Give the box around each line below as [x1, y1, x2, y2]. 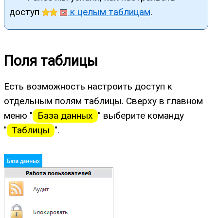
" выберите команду [98, 109, 184, 121]
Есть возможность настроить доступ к [4, 80, 172, 92]
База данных [37, 109, 93, 121]
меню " [4, 109, 33, 121]
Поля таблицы [4, 52, 98, 69]
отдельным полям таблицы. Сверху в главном [4, 95, 203, 107]
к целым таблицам [68, 6, 150, 18]
